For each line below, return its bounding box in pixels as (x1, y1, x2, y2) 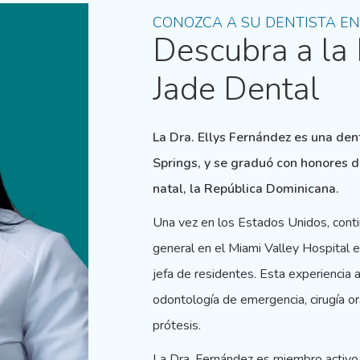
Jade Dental (152, 67, 320, 111)
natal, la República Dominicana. (152, 179, 339, 198)
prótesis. (152, 316, 201, 334)
